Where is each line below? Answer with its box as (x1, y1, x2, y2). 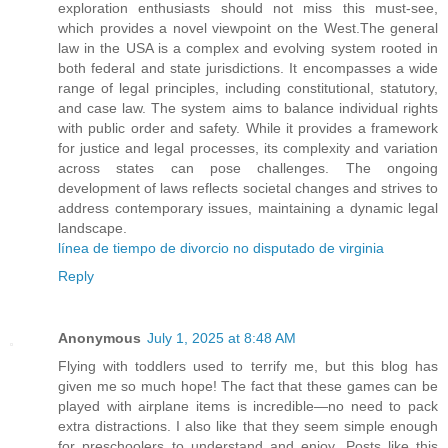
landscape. (58, 220, 127, 237)
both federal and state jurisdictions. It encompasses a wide (58, 60, 438, 77)
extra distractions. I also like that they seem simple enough (58, 418, 438, 435)
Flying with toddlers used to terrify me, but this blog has (58, 358, 438, 375)
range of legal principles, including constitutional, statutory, (58, 80, 438, 97)
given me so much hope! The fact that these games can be (58, 378, 438, 395)
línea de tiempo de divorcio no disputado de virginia (58, 240, 384, 257)
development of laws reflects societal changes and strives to (58, 180, 438, 197)
